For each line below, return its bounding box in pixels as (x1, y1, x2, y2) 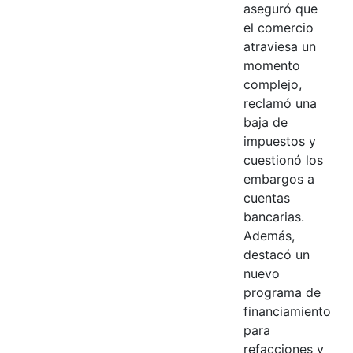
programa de (243, 284, 321, 300)
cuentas (243, 189, 290, 206)
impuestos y (243, 132, 316, 149)
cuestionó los (243, 151, 323, 168)
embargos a (243, 170, 314, 187)
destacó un (243, 246, 310, 262)
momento (243, 57, 300, 73)
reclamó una (243, 95, 317, 111)
